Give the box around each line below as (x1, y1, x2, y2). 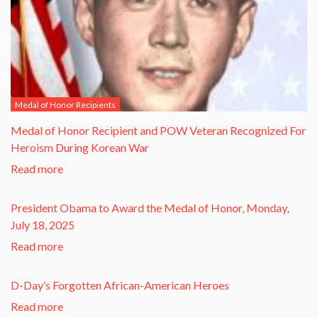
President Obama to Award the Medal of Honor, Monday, (11, 201, 289, 215)
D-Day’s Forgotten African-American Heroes (11, 278, 229, 292)
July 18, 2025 (11, 218, 75, 232)
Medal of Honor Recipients (15, 99, 116, 110)
